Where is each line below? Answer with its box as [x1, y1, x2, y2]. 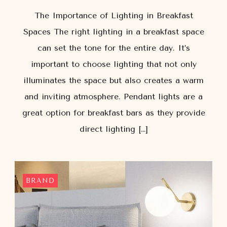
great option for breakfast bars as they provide [22, 107, 205, 118]
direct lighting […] [79, 124, 148, 134]
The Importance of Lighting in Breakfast [34, 10, 193, 20]
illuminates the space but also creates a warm [23, 75, 204, 85]
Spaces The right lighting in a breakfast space [23, 26, 204, 36]
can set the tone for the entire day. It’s [37, 43, 190, 53]
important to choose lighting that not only [30, 59, 197, 69]
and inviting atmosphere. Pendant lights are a [24, 91, 203, 101]
